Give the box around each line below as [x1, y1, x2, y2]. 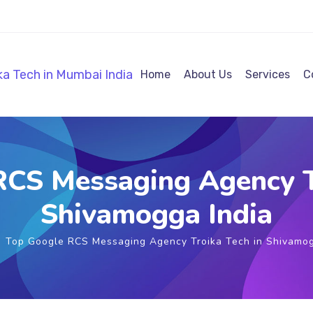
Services [245, 68, 290, 81]
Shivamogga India [41, 196, 272, 233]
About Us [184, 68, 232, 81]
